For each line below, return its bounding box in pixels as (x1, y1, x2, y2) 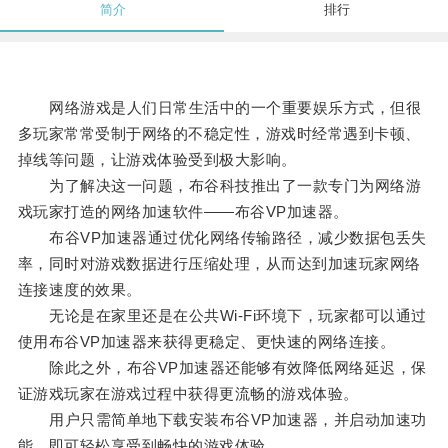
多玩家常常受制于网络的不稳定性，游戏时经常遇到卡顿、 (17, 125, 421, 143)
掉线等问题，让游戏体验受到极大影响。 (17, 151, 297, 169)
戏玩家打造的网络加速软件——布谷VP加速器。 (17, 203, 349, 221)
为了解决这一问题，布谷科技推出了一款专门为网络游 (17, 177, 422, 195)
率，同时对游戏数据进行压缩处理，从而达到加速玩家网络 (17, 255, 421, 273)
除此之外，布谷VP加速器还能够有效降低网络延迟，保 (17, 359, 427, 377)
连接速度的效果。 (17, 281, 142, 299)
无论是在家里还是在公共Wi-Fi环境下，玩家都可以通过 (17, 307, 427, 325)
